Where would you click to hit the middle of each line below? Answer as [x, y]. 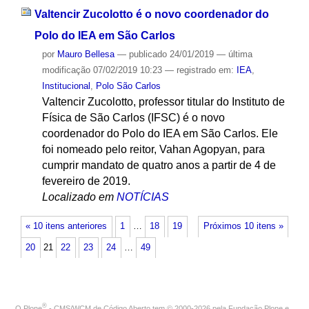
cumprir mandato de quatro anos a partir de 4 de [159, 166]
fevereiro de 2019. [86, 181]
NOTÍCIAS [142, 197]
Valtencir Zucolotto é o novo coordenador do [151, 14]
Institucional [66, 86]
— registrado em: [200, 70]
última [240, 54]
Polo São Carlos [128, 86]
